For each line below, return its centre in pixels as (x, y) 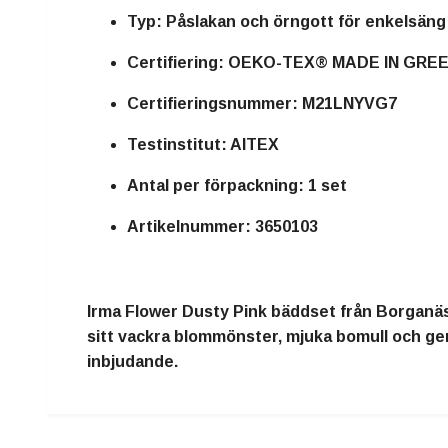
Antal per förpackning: (215, 185)
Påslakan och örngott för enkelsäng (304, 21)
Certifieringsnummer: (212, 103)
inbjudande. (132, 361)
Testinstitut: (177, 144)
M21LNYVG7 (347, 103)
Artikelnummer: (189, 226)
